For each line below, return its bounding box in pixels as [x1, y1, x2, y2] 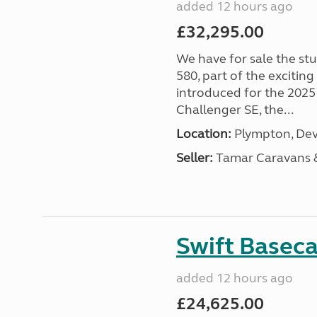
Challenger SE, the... [175, 102, 294, 117]
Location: [175, 126, 231, 142]
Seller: [175, 150, 213, 166]
